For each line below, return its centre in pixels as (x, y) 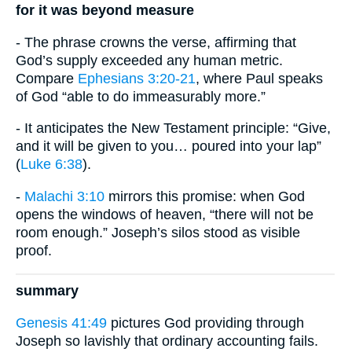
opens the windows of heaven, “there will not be (165, 214)
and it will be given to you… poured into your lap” (169, 147)
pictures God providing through (205, 323)
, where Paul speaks (259, 78)
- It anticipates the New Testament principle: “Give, (173, 128)
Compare (47, 78)
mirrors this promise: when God (205, 196)
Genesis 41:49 (61, 323)
